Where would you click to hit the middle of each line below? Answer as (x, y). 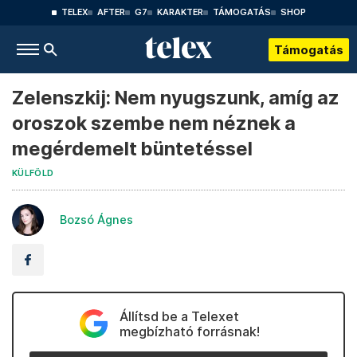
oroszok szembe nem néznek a (154, 123)
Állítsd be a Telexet (179, 316)
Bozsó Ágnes (96, 220)
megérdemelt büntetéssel (132, 149)
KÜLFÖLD (33, 173)
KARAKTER (180, 12)
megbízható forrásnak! (189, 331)
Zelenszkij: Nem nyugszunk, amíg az (176, 98)
